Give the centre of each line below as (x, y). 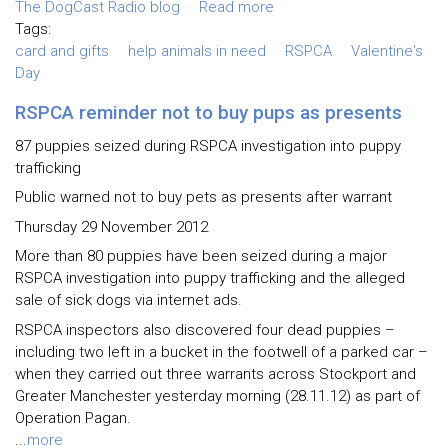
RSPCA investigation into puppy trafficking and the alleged (210, 278)
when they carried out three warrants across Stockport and (215, 373)
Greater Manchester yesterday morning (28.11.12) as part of (217, 395)
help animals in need (197, 50)
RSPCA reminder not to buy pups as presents (208, 113)
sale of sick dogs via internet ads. (128, 300)
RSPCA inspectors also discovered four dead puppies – (205, 329)
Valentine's (387, 50)
